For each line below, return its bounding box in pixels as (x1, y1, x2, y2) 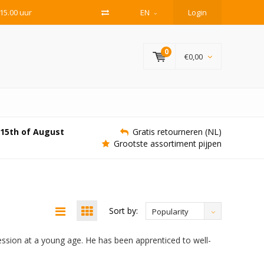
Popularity (152, 206, 189, 217)
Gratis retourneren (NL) (133, 126, 222, 137)
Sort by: (109, 204, 138, 216)
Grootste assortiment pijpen (114, 138, 222, 149)
